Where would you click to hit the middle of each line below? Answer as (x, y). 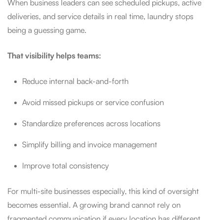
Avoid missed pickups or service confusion (93, 102)
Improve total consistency (66, 166)
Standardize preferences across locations (91, 124)
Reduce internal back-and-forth (75, 81)
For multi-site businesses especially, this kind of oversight (103, 191)
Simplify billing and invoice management (90, 145)
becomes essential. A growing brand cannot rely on (94, 205)
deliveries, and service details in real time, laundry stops (100, 16)
